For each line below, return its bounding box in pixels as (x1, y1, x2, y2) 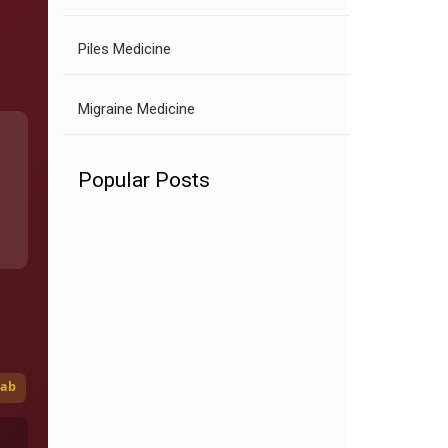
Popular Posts (78, 167, 210, 192)
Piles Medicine (78, 40, 171, 58)
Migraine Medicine (78, 99, 195, 118)
